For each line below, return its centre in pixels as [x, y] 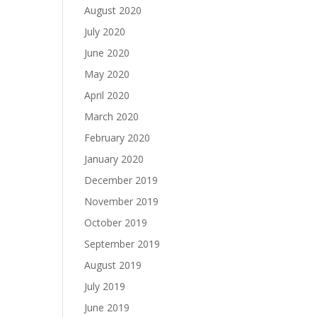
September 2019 [122, 244]
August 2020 [113, 10]
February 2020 [117, 138]
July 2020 [105, 31]
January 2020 [114, 159]
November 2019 [122, 201]
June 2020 [107, 53]
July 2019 [105, 286]
